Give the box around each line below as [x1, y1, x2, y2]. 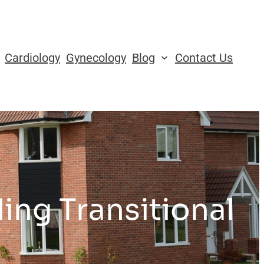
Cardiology [5, 50, 60, 65]
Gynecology [66, 50, 126, 65]
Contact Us [175, 50, 233, 65]
